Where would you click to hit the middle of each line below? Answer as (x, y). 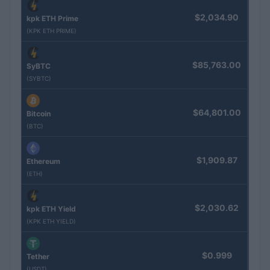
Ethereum (43, 162)
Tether (38, 257)
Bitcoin (39, 114)
